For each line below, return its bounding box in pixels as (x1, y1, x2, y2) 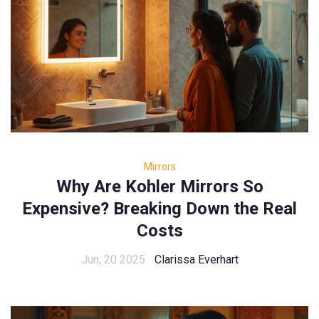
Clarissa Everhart (154, 253, 239, 267)
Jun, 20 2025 (80, 253, 145, 267)
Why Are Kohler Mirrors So (56, 177, 263, 197)
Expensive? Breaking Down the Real (22, 199, 297, 219)
